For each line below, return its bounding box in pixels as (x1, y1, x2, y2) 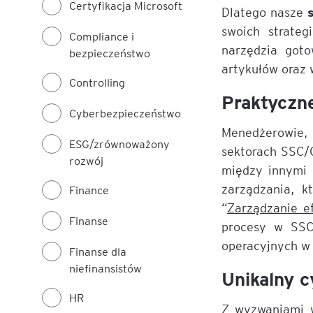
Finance (69, 182, 109, 197)
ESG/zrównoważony (69, 136, 170, 151)
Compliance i (69, 29, 134, 43)
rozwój (69, 153, 103, 168)
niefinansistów (69, 261, 142, 275)
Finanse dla (69, 244, 126, 259)
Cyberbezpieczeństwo (69, 105, 181, 120)
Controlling (69, 75, 125, 89)
